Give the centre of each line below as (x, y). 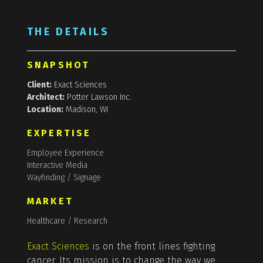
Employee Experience (65, 153)
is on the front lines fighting (152, 247)
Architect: (45, 97)
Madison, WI (87, 110)
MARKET (50, 201)
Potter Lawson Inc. (99, 97)
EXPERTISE (59, 133)
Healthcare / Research (67, 221)
